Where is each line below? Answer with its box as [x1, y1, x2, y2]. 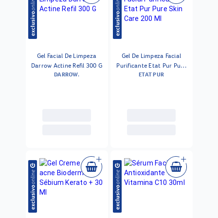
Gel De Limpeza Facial [121, 52, 182, 59]
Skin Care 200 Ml [128, 71, 175, 79]
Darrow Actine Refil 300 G [31, 61, 103, 69]
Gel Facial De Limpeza [36, 52, 97, 59]
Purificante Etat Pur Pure [116, 61, 186, 69]
